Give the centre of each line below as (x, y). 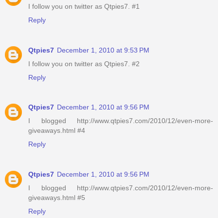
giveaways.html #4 (57, 131)
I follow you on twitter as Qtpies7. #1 (84, 6)
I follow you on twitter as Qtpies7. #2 (84, 64)
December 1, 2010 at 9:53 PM (103, 50)
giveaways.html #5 (57, 198)
